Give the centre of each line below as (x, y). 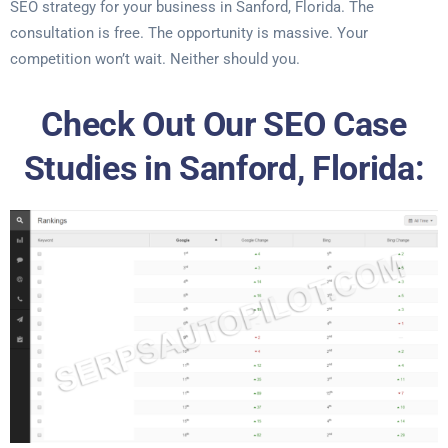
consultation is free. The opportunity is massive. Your (189, 33)
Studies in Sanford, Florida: (224, 168)
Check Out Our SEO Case (224, 124)
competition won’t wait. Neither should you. (155, 59)
